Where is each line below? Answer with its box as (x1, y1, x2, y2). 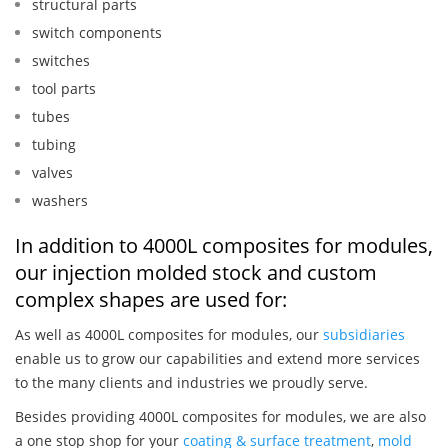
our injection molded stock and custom (15, 259, 377, 287)
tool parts (32, 79, 96, 99)
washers (32, 191, 88, 211)
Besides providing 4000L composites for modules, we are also (15, 407, 426, 427)
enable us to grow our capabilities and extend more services (15, 349, 420, 369)
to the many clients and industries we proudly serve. (15, 373, 368, 393)
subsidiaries (323, 325, 405, 345)
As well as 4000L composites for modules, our (15, 325, 323, 345)
